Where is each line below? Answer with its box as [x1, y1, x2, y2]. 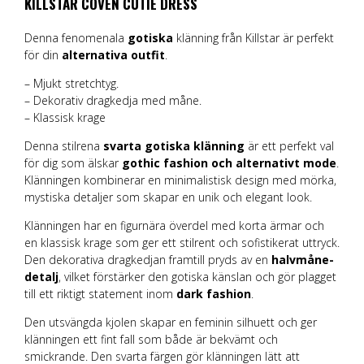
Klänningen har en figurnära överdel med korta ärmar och [24, 218, 324, 234]
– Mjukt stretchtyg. [24, 76, 119, 92]
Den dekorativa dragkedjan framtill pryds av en [24, 252, 271, 268]
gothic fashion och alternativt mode [122, 155, 336, 171]
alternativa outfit [62, 47, 165, 63]
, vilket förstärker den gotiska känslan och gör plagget [58, 269, 336, 285]
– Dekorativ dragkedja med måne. [24, 93, 201, 109]
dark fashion [176, 286, 251, 302]
